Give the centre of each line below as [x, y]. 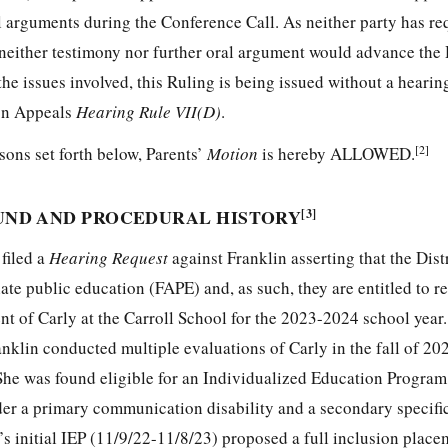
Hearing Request [110, 258]
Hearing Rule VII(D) [146, 112]
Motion [234, 154]
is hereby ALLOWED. [338, 154]
